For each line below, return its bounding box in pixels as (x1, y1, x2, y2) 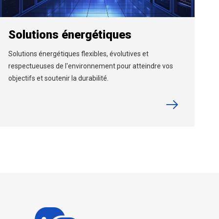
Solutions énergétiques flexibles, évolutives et (8, 49, 149, 58)
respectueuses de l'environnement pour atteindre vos (8, 62, 173, 70)
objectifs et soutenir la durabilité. (8, 74, 109, 82)
